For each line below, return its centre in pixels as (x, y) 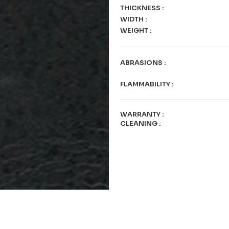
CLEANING (140, 123)
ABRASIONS (142, 63)
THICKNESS (141, 8)
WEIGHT (135, 30)
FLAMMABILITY (146, 84)
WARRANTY (141, 114)
